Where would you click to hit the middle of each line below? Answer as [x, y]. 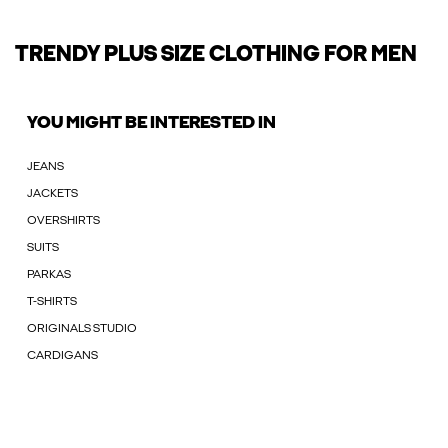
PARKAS [49, 275]
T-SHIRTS [52, 302]
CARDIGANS [62, 356]
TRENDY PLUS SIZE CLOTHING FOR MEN [216, 56]
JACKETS [52, 194]
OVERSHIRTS [63, 221]
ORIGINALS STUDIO [82, 329]
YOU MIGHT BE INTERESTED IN [151, 124]
